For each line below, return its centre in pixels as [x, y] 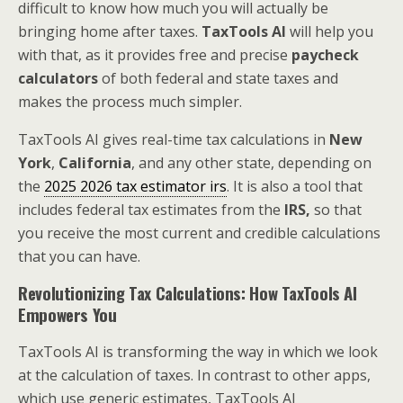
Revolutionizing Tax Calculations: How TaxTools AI [188, 293]
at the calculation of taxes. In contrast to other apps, [194, 375]
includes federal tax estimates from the [151, 210]
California [95, 163]
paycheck [325, 55]
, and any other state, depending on [251, 163]
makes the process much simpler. [130, 102]
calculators [58, 78]
